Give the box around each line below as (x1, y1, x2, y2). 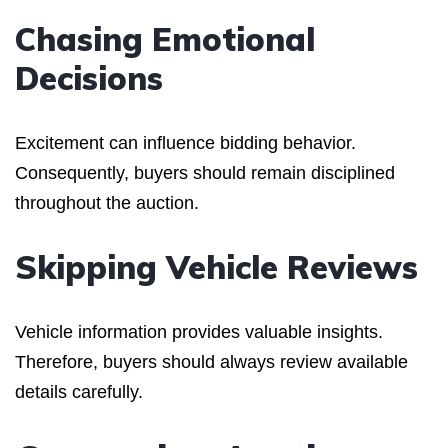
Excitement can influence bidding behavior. (15, 132, 356, 153)
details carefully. (15, 381, 143, 402)
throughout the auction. (15, 192, 199, 213)
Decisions (15, 57, 163, 98)
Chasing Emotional (15, 18, 315, 59)
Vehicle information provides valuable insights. (15, 321, 383, 342)
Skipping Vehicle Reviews (15, 246, 418, 287)
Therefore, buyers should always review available (15, 351, 408, 372)
